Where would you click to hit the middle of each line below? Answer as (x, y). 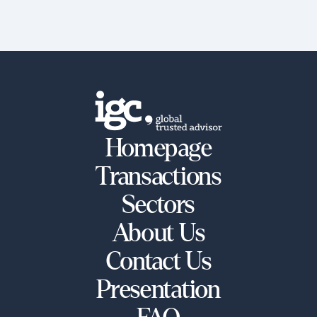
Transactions (158, 177)
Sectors (158, 205)
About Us (158, 234)
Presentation (158, 290)
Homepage (158, 149)
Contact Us (158, 262)
